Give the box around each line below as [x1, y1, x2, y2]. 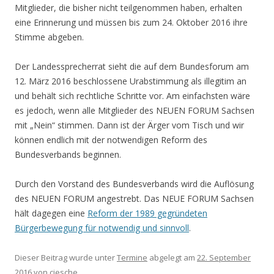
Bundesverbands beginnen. [15, 148, 121, 160]
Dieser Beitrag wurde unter [15, 251, 117, 263]
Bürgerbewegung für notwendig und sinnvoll [15, 221, 189, 234]
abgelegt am [147, 251, 197, 263]
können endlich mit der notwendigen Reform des [15, 133, 207, 146]
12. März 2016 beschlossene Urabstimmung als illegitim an [15, 75, 246, 87]
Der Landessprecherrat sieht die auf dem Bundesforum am [15, 60, 249, 72]
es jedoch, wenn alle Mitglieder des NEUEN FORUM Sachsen [15, 104, 254, 116]
